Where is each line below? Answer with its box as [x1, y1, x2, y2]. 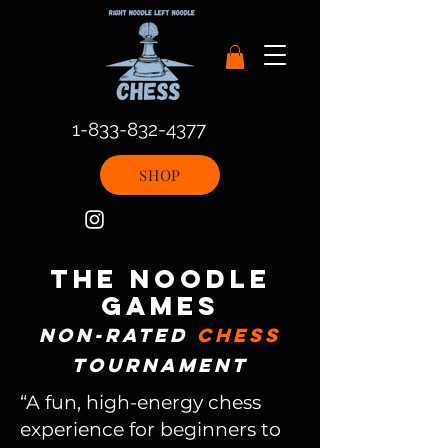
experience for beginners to [20, 417, 281, 441]
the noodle [49, 261, 271, 295]
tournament [72, 352, 248, 377]
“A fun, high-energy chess [20, 390, 261, 414]
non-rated [39, 322, 197, 347]
